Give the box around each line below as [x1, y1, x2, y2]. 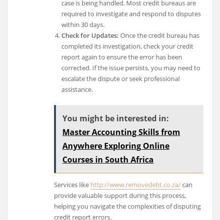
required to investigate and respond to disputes [61, 9, 201, 19]
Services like [54, 180, 91, 190]
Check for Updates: [61, 31, 119, 40]
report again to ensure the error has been [61, 53, 182, 62]
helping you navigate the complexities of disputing [54, 202, 201, 211]
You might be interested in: [62, 113, 169, 124]
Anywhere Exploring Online [62, 140, 170, 152]
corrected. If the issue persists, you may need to [61, 63, 200, 73]
